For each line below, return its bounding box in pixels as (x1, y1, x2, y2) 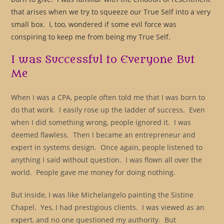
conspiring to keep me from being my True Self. (11, 32, 171, 41)
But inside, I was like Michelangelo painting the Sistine (11, 190, 194, 199)
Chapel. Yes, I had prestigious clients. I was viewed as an (11, 202, 205, 212)
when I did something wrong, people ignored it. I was (11, 117, 191, 127)
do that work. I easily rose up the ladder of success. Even (11, 105, 205, 114)
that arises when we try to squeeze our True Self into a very (11, 7, 211, 16)
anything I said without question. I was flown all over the (11, 155, 202, 164)
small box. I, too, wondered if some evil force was (11, 19, 177, 29)
